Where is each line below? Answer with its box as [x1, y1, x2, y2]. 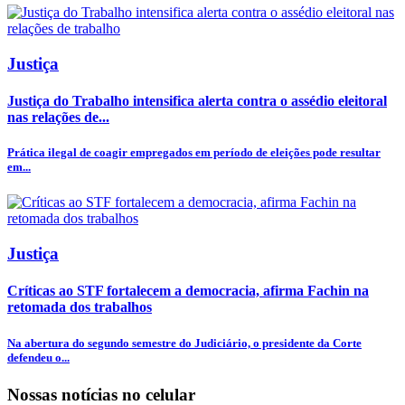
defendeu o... [7, 350, 70, 364]
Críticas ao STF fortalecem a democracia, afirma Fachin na [7, 283, 369, 299]
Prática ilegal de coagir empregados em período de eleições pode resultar [7, 146, 381, 160]
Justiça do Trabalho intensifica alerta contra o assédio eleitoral [7, 93, 387, 109]
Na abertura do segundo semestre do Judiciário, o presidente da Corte [7, 335, 362, 350]
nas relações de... [7, 109, 109, 126]
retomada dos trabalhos [7, 299, 152, 316]
